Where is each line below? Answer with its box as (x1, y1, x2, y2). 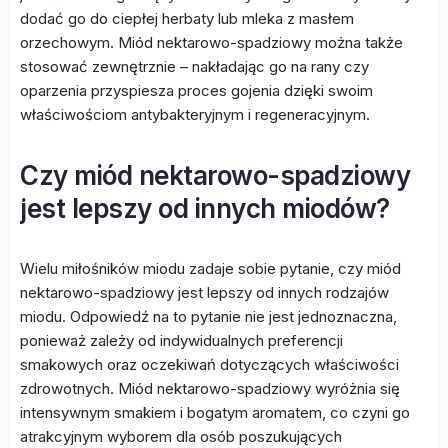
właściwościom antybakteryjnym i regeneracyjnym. (20, 105, 370, 124)
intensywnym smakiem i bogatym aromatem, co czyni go (20, 403, 410, 422)
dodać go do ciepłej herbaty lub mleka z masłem (20, 9, 354, 28)
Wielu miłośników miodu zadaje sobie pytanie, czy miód (20, 259, 401, 278)
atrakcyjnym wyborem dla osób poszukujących (20, 427, 342, 446)
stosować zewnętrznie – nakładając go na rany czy (20, 57, 369, 76)
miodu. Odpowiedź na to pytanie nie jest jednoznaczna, (20, 307, 397, 326)
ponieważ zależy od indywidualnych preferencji (20, 331, 343, 350)
